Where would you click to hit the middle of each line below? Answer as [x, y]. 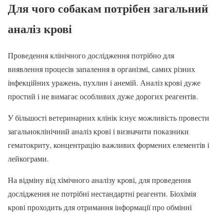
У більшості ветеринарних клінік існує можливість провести [109, 117]
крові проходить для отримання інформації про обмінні [100, 207]
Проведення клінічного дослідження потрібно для [91, 55]
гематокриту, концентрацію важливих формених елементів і [109, 145]
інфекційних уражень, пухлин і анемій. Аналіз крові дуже [104, 82]
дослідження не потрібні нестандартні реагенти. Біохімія [102, 193]
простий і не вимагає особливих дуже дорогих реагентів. [103, 96]
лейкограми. [28, 158]
